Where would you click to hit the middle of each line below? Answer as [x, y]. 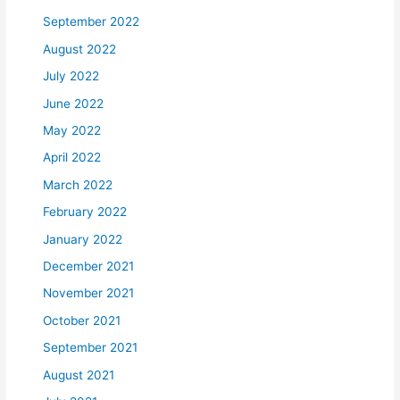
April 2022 [72, 158]
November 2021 [89, 293]
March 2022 [78, 184]
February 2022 [85, 212]
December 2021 [89, 266]
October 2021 [82, 320]
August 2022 [80, 49]
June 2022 [74, 103]
